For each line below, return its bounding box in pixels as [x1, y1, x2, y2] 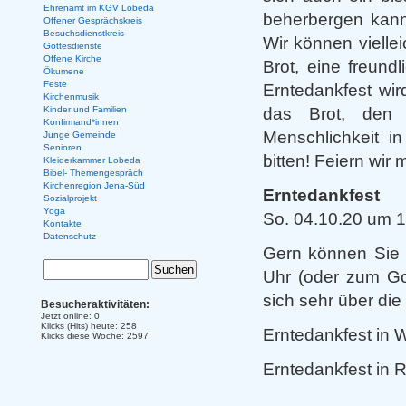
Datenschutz [43, 231, 96, 241]
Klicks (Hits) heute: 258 [41, 321, 137, 331]
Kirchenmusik [43, 92, 99, 101]
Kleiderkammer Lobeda [43, 155, 140, 165]
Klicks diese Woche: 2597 [41, 331, 149, 341]
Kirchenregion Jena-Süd [43, 180, 145, 190]
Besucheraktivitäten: [41, 298, 150, 311]
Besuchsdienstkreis [43, 28, 124, 38]
